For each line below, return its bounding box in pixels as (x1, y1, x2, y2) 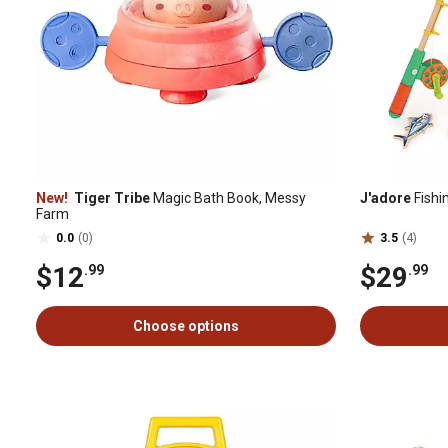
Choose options (133, 318, 239, 334)
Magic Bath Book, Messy (150, 190, 306, 206)
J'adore (360, 190, 411, 206)
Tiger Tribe (71, 190, 150, 206)
